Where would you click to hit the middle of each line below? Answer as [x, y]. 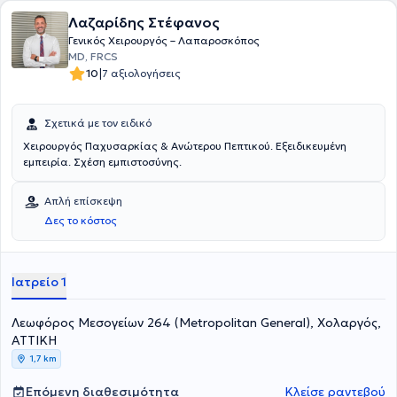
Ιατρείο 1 [39, 282]
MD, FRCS [93, 56]
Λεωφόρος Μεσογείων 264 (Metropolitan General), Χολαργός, [93, 323]
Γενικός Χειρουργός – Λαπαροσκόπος [164, 40]
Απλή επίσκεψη [83, 201]
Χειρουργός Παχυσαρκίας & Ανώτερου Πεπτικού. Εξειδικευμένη [185, 146]
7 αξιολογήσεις [141, 73]
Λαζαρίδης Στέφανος [144, 22]
